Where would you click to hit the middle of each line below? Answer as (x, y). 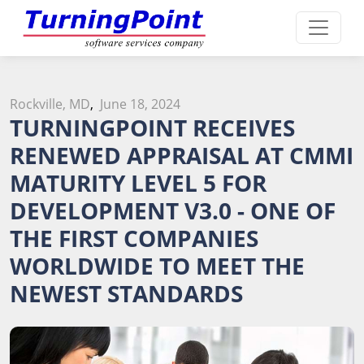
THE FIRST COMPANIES (134, 238)
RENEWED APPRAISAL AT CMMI (182, 155)
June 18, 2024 (140, 104)
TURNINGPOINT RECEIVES (152, 127)
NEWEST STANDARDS (126, 293)
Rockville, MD (50, 104)
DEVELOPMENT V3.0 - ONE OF (173, 210)
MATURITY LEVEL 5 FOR (138, 182)
